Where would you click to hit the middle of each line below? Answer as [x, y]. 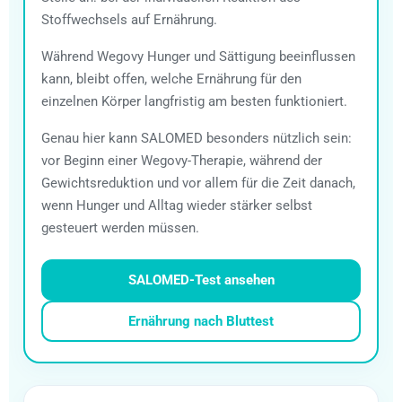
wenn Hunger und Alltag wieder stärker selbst [177, 205]
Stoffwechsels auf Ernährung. [129, 19]
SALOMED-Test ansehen [201, 280]
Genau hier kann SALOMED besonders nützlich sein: [197, 138]
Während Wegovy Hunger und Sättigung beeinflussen [198, 56]
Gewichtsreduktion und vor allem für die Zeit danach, [198, 183]
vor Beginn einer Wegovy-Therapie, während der [182, 160]
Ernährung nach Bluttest [201, 321]
